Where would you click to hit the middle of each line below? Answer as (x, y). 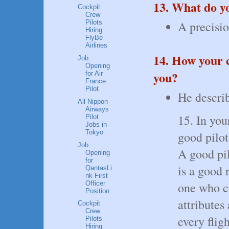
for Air (94, 74)
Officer (96, 183)
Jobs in (96, 124)
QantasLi (99, 168)
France (96, 81)
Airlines (97, 45)
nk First (97, 175)
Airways (97, 109)
